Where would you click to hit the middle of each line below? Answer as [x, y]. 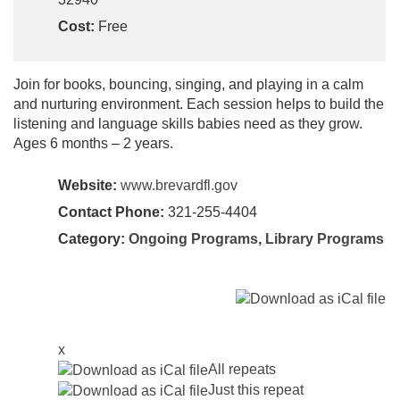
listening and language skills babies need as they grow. [188, 123]
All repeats [242, 370]
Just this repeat [256, 390]
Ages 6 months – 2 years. [93, 143]
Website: [87, 185]
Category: [93, 238]
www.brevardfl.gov [179, 185]
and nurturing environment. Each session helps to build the [199, 104]
